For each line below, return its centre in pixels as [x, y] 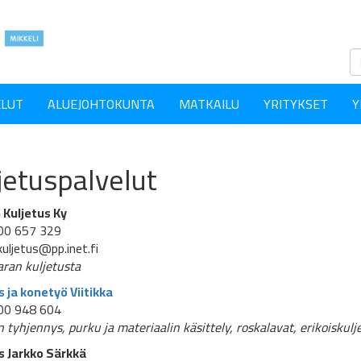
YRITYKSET [296, 104]
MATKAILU [209, 104]
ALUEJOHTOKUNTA [101, 104]
